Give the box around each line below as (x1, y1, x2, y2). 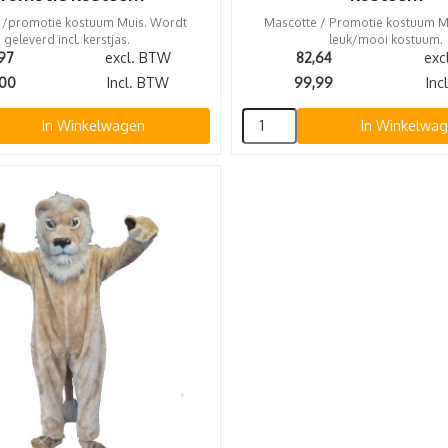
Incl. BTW (107, 74, 170, 92)
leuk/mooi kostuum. (328, 32, 443, 48)
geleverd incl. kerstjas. (3, 32, 130, 48)
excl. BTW (105, 49, 172, 67)
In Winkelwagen (42, 117, 146, 135)
